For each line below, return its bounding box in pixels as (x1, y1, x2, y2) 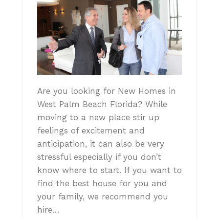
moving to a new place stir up (37, 112, 159, 122)
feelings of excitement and (37, 125, 145, 135)
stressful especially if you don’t (37, 152, 161, 162)
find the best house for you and (37, 178, 167, 188)
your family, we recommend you (37, 191, 168, 201)
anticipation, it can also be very (37, 138, 164, 149)
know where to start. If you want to (37, 165, 182, 175)
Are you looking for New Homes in (37, 86, 176, 96)
